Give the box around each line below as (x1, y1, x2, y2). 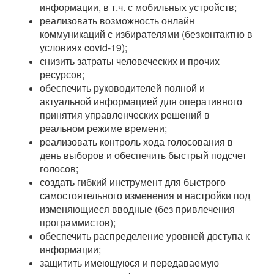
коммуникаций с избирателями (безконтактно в (40, 27, 253, 42)
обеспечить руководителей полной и (40, 81, 205, 95)
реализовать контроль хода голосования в (40, 135, 233, 149)
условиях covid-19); (40, 40, 132, 55)
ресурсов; (40, 67, 84, 82)
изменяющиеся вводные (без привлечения (40, 202, 235, 217)
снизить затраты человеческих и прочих (40, 54, 220, 68)
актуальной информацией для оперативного (40, 94, 242, 109)
